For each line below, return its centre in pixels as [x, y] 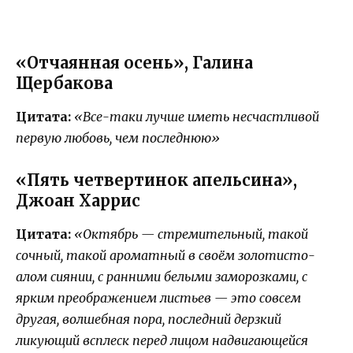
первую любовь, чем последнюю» [118, 138]
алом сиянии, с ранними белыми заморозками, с [162, 277]
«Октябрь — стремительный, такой [191, 234]
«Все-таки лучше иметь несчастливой [197, 117]
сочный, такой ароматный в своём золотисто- [165, 256]
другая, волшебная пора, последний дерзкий [149, 320]
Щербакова [64, 84]
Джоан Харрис [78, 201]
